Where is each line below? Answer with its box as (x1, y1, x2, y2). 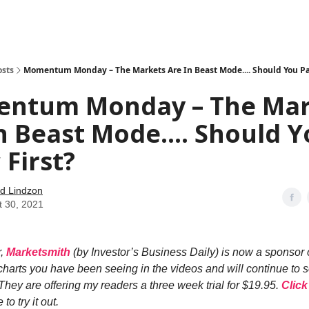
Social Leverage (35, 16, 97, 26)
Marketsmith (6, 246, 70, 258)
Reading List (156, 16, 203, 26)
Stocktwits (108, 16, 145, 26)
